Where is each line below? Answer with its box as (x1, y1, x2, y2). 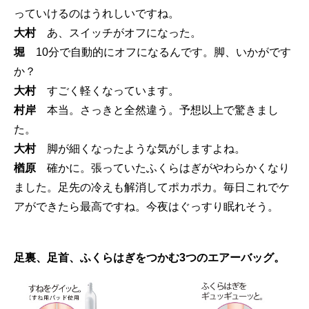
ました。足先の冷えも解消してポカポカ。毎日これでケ (14, 181, 290, 193)
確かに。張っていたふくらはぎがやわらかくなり (36, 162, 290, 174)
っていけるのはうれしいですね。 (14, 8, 179, 19)
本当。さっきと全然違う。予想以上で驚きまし (36, 104, 279, 116)
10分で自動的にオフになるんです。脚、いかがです (25, 46, 291, 58)
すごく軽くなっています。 (36, 85, 179, 97)
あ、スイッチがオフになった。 (36, 27, 201, 39)
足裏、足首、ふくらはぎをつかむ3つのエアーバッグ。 (14, 252, 285, 263)
